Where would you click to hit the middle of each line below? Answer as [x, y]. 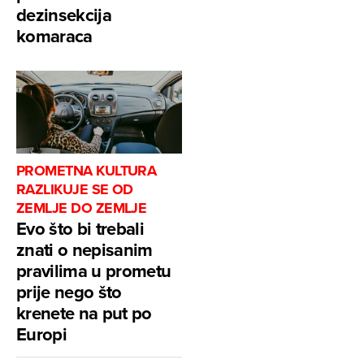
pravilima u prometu [94, 271]
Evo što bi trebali [80, 229]
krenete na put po [84, 313]
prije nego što [69, 292]
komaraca [54, 36]
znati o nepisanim [84, 250]
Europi [42, 334]
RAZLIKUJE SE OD [75, 190]
